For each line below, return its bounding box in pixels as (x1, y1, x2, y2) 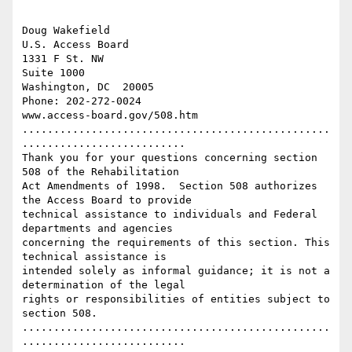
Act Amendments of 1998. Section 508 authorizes (22, 180, 317, 192)
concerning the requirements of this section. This (22, 236, 330, 249)
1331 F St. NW (22, 53, 104, 65)
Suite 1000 (22, 67, 85, 79)
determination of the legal (22, 279, 185, 291)
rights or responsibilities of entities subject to (22, 293, 330, 306)
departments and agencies (22, 222, 173, 235)
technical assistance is (22, 251, 167, 263)
